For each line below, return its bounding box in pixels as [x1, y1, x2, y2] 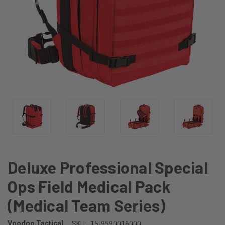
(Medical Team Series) [8, 195, 166, 215]
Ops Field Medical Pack [8, 176, 171, 196]
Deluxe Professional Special [8, 157, 208, 177]
